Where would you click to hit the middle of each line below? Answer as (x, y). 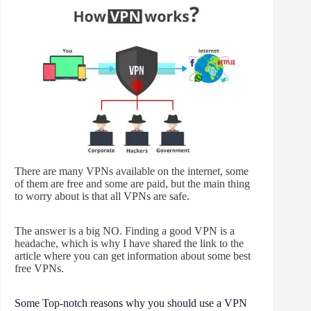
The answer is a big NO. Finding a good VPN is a (125, 230)
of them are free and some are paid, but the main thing (132, 183)
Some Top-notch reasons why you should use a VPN (131, 303)
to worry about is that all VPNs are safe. (102, 196)
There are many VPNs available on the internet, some (132, 171)
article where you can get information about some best (133, 255)
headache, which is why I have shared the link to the (129, 243)
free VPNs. (39, 268)
